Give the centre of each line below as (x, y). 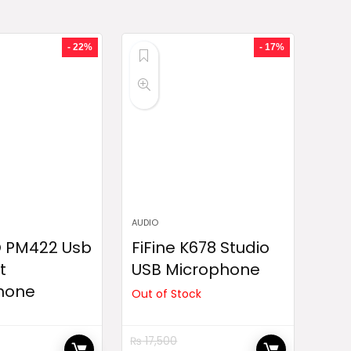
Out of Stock (167, 294)
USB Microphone (196, 270)
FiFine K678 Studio (201, 248)
